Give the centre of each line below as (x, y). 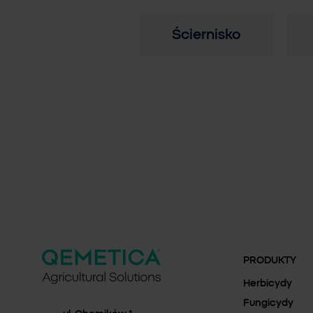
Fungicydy (268, 303)
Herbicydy (268, 284)
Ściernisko (206, 35)
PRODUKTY (270, 261)
